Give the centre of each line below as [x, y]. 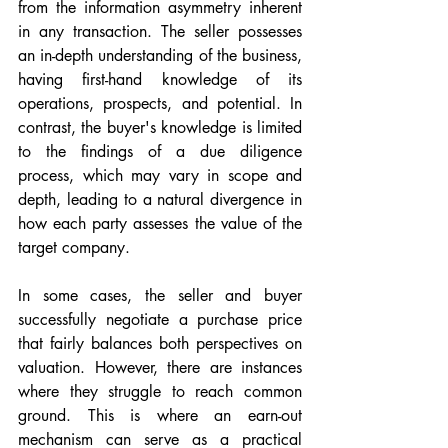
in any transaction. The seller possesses [160, 31]
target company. [74, 247]
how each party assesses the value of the [160, 223]
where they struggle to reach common [160, 391]
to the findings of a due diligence [160, 151]
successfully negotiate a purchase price [160, 319]
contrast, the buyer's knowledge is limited [160, 127]
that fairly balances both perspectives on [160, 343]
